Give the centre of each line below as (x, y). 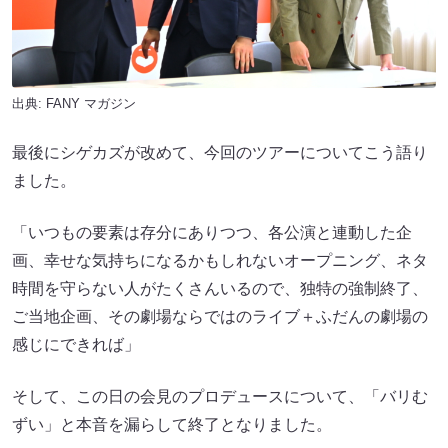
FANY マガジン (91, 104)
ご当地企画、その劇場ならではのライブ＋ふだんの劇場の (220, 317)
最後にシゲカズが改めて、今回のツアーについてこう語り (220, 153)
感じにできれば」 (76, 345)
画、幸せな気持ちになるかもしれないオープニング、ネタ (220, 261)
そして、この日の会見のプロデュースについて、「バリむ (220, 397)
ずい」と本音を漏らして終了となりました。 (172, 425)
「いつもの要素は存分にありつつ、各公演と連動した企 (212, 233)
